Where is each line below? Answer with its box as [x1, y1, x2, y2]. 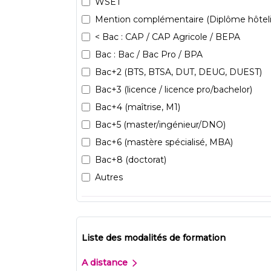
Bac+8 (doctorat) [95, 154, 166, 165]
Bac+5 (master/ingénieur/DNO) [95, 119, 226, 130]
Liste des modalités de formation [82, 232, 226, 243]
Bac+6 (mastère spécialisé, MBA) [95, 136, 233, 148]
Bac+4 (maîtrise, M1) [95, 101, 180, 113]
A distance [82, 256, 130, 268]
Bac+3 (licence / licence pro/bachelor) [95, 83, 252, 95]
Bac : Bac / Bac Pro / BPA [95, 48, 203, 60]
